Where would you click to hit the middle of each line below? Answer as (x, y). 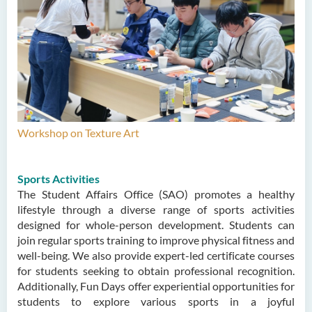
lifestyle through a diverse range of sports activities (156, 210)
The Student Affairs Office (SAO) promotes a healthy (156, 194)
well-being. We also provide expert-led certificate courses (156, 256)
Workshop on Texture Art (78, 133)
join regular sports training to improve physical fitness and (156, 240)
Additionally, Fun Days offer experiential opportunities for (156, 286)
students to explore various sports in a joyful (156, 302)
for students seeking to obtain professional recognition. (156, 271)
